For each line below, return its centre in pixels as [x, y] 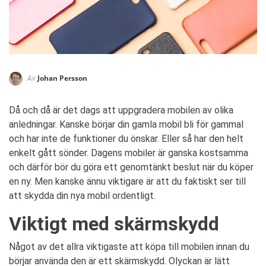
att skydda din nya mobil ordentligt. [82, 195]
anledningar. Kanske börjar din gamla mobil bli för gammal [126, 124]
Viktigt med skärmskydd [114, 224]
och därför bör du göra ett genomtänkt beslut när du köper [131, 167]
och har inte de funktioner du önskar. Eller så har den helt [126, 138]
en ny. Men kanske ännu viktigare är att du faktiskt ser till [127, 181]
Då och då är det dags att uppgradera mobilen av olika [121, 110]
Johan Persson [62, 78]
